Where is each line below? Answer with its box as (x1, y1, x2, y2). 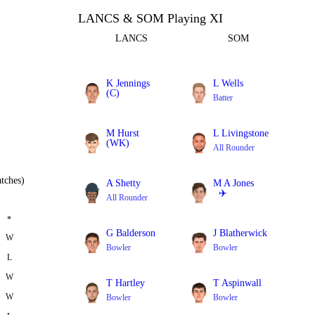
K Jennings (106, 78, 150, 89)
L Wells (213, 78, 244, 89)
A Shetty (106, 178, 141, 188)
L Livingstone (213, 128, 269, 139)
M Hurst (106, 128, 140, 139)
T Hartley (106, 278, 146, 288)
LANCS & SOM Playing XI (78, 11, 224, 25)
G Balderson (106, 228, 156, 238)
